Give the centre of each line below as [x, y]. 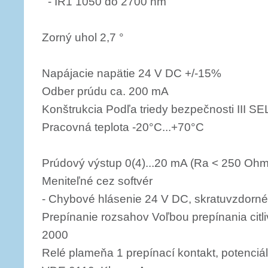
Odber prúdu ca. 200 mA [105, 91]
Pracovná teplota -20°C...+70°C [123, 127]
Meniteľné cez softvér [97, 181]
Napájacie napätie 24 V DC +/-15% [132, 73]
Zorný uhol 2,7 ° [83, 37]
